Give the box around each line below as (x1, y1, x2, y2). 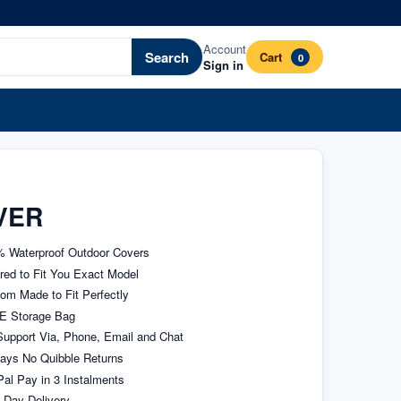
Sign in (203, 55, 244, 73)
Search (145, 47, 190, 67)
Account (203, 39, 247, 57)
